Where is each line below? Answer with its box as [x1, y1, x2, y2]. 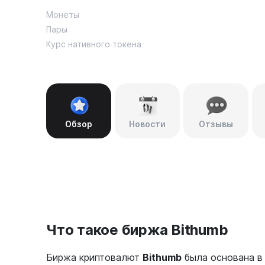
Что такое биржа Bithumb [46, 221, 228, 238]
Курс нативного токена [46, 38, 141, 49]
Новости [129, 119, 166, 129]
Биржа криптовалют [46, 251, 143, 263]
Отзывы [199, 119, 233, 129]
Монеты [46, 9, 79, 20]
